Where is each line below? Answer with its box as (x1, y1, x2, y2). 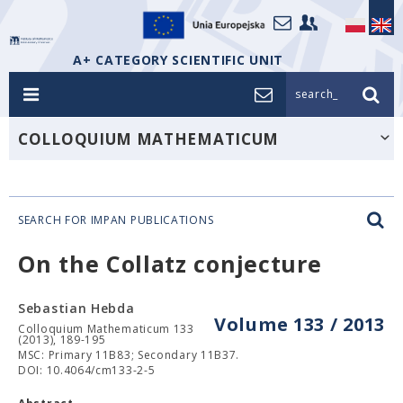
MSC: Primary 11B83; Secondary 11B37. (18, 347, 240, 363)
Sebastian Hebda (18, 300, 135, 317)
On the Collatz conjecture (18, 248, 322, 279)
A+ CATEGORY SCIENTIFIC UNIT (73, 51, 283, 68)
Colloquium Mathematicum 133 (18, 321, 194, 336)
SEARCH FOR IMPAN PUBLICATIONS (18, 212, 214, 228)
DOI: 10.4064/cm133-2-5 (18, 363, 156, 378)
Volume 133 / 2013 (214, 312, 385, 336)
